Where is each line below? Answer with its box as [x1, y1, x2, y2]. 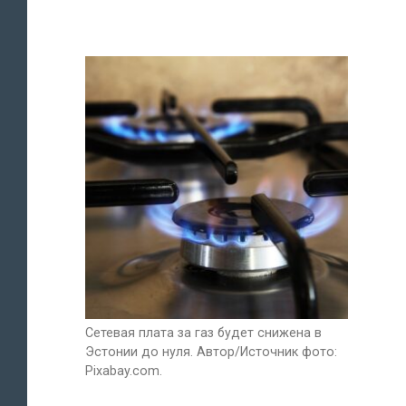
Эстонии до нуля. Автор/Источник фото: [85, 344, 337, 360]
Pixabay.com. [85, 363, 162, 379]
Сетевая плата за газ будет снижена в [85, 325, 322, 341]
